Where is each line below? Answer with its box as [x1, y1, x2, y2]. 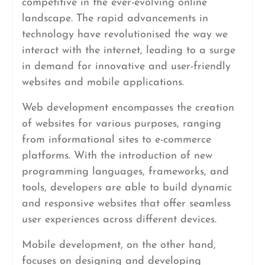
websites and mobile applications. [21, 77, 184, 88]
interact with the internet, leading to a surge [21, 45, 235, 56]
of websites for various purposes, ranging [21, 118, 221, 130]
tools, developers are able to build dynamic [21, 182, 232, 193]
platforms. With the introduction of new [21, 150, 212, 161]
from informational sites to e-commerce [21, 134, 211, 146]
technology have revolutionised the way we [21, 29, 228, 40]
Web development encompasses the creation [21, 102, 234, 114]
